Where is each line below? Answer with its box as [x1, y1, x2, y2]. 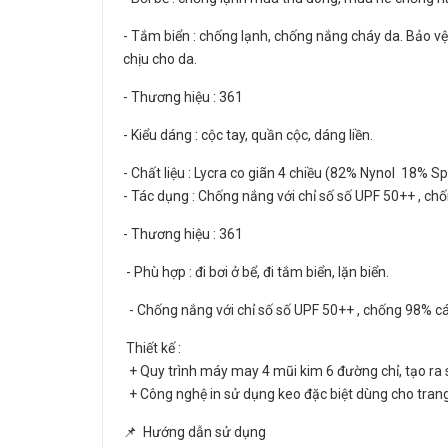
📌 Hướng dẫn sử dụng [123, 424, 266, 440]
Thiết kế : [123, 340, 181, 356]
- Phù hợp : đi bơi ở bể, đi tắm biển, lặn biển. [123, 264, 389, 280]
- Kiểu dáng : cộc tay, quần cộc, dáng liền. [123, 127, 373, 143]
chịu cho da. [123, 51, 197, 67]
